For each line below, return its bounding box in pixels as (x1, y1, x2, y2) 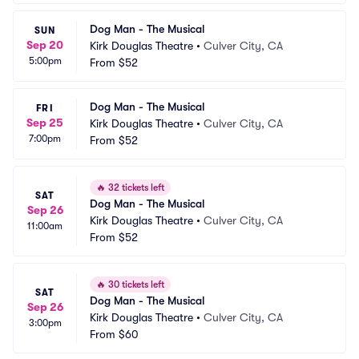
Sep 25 (26, 116, 63, 129)
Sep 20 (26, 38, 63, 51)
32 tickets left (106, 182, 164, 193)
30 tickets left (106, 279, 164, 290)
